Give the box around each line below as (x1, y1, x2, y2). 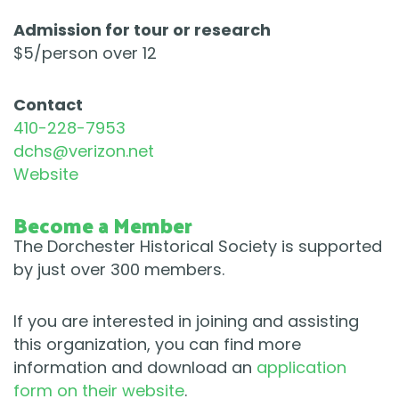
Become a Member (13, 206, 192, 245)
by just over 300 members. (13, 258, 224, 281)
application (256, 356, 346, 379)
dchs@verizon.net (13, 140, 154, 163)
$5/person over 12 (13, 42, 157, 65)
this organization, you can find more (13, 333, 301, 356)
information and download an (13, 356, 256, 379)
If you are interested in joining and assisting (13, 310, 359, 333)
